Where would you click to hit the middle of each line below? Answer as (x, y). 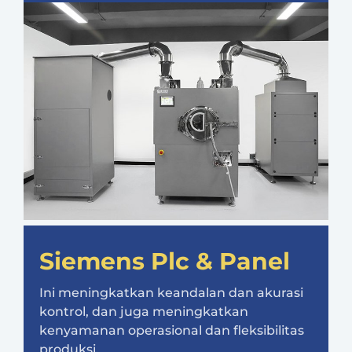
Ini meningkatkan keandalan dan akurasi (171, 293)
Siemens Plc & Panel (165, 262)
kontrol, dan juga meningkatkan (144, 312)
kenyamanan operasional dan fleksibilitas (172, 331)
